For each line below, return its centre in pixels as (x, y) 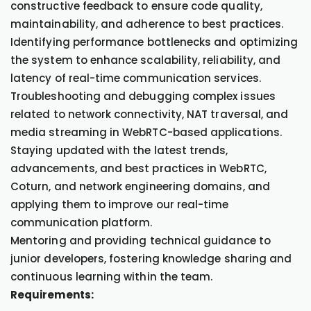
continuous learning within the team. (112, 277)
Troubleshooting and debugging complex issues (143, 96)
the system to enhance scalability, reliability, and (146, 60)
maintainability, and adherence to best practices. (147, 24)
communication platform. (82, 222)
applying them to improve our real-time (120, 204)
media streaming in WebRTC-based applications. (146, 132)
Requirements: (52, 295)
